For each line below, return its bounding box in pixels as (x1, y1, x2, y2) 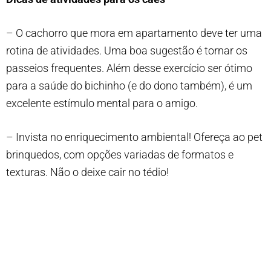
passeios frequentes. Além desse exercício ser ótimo (6, 61, 252, 74)
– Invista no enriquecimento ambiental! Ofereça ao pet (6, 130, 263, 143)
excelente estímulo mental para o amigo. (6, 96, 198, 109)
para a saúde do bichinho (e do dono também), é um (6, 79, 252, 92)
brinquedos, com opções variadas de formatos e (6, 148, 233, 161)
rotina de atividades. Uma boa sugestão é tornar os (6, 44, 247, 57)
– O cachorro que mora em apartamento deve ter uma (6, 26, 262, 39)
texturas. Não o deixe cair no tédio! (6, 165, 169, 178)
